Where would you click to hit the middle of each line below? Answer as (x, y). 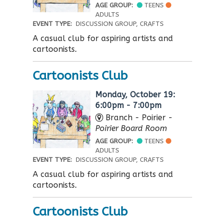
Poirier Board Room (131, 129)
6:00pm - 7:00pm (128, 106)
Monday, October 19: (135, 95)
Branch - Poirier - (138, 118)
